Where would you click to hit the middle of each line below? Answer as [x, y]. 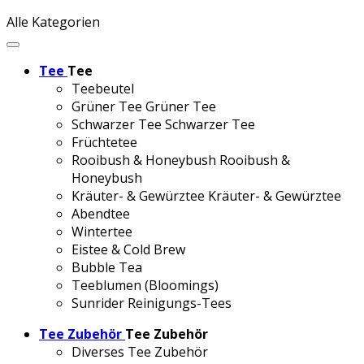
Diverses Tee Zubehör [140, 352]
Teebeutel [103, 89]
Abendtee [101, 214]
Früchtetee [104, 142]
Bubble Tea [107, 267]
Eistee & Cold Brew [128, 249]
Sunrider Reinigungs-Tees [152, 303]
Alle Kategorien [53, 22]
